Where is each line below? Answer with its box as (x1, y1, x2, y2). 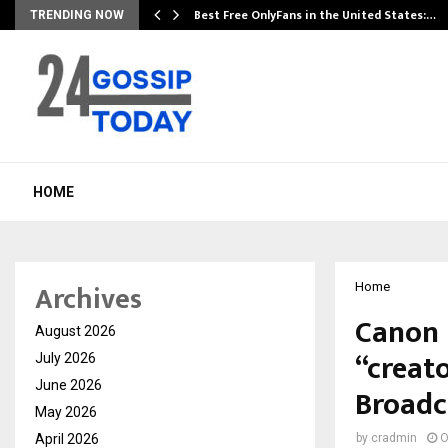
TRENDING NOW (30, 8, 124, 22)
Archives (35, 276, 142, 323)
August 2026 (35, 323, 116, 339)
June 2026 (35, 377, 102, 393)
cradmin (371, 431, 417, 445)
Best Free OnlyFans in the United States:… (194, 5, 436, 25)
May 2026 (35, 404, 97, 420)
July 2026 (35, 350, 96, 366)
